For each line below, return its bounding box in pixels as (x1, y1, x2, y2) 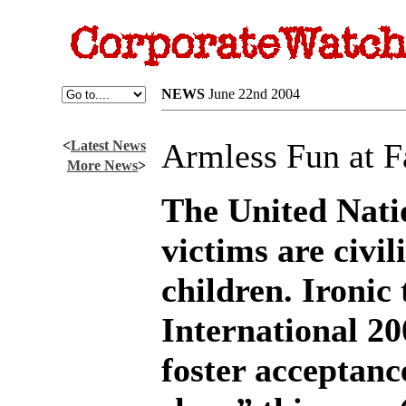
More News (67, 158, 138, 173)
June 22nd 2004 (208, 86, 300, 101)
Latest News (71, 138, 146, 153)
